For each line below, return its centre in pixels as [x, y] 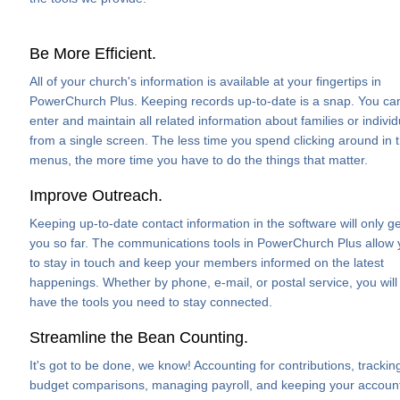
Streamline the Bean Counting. [139, 337]
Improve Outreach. [96, 196]
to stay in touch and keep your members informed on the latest [207, 262]
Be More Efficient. [93, 54]
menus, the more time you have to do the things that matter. [199, 160]
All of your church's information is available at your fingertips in [205, 81]
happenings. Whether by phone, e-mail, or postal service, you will [213, 282]
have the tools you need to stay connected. [151, 302]
